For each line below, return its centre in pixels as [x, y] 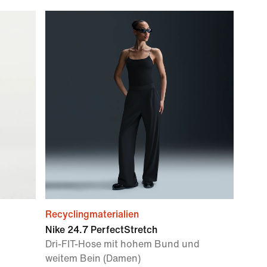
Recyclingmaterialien [92, 214]
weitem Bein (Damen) [93, 258]
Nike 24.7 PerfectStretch [101, 230]
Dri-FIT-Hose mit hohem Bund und [122, 244]
